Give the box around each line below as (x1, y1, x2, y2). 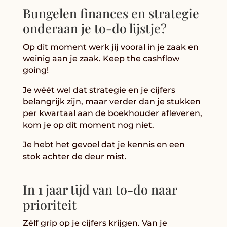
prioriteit (22, 196, 77, 213)
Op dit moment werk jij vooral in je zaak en (22, 42, 199, 52)
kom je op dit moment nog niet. (22, 120, 154, 130)
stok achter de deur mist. (22, 151, 127, 161)
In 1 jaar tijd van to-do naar (22, 180, 177, 198)
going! (22, 65, 49, 75)
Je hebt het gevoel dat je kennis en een (22, 139, 185, 149)
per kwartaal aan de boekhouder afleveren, (22, 108, 202, 118)
